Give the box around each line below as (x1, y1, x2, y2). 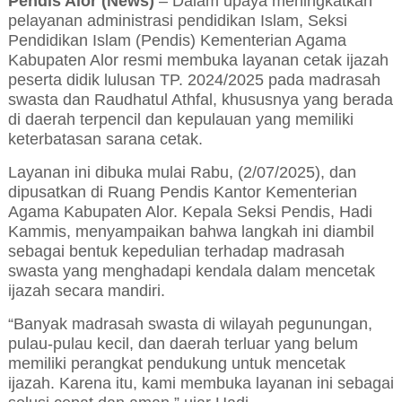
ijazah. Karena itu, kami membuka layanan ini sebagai (7, 374, 394, 393)
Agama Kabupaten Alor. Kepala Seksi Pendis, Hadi (7, 203, 372, 222)
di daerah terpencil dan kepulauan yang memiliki (7, 110, 354, 129)
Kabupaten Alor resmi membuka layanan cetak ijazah (7, 51, 389, 70)
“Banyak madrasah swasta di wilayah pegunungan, (7, 315, 372, 334)
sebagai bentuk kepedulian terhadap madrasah (7, 242, 345, 261)
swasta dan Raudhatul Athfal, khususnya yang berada (7, 91, 393, 109)
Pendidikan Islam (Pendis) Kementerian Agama (7, 31, 346, 50)
